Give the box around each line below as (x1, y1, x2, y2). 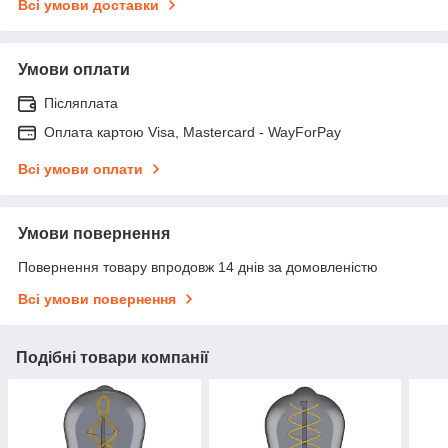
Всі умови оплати (18, 160, 143, 177)
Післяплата (44, 94, 118, 111)
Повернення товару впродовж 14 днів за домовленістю (18, 258, 378, 275)
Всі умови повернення (18, 290, 176, 307)
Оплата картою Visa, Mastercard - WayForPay (44, 123, 341, 140)
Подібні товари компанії (16, 348, 209, 366)
